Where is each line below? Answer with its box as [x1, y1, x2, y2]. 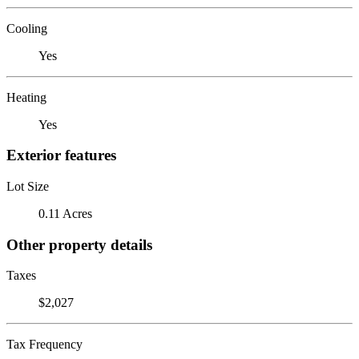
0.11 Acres [38, 206, 92, 220]
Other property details [6, 236, 152, 253]
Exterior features [6, 147, 116, 164]
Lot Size [6, 179, 49, 193]
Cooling [6, 21, 47, 35]
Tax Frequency [6, 337, 83, 352]
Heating [6, 90, 46, 104]
